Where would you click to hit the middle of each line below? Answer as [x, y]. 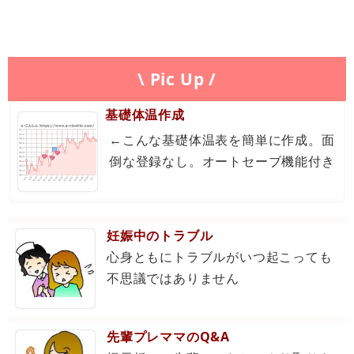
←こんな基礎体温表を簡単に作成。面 [222, 139]
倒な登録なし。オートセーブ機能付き [222, 161]
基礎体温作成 [145, 114]
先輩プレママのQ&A [168, 336]
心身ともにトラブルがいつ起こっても [220, 256]
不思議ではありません [173, 278]
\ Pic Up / [177, 79]
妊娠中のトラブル [160, 235]
